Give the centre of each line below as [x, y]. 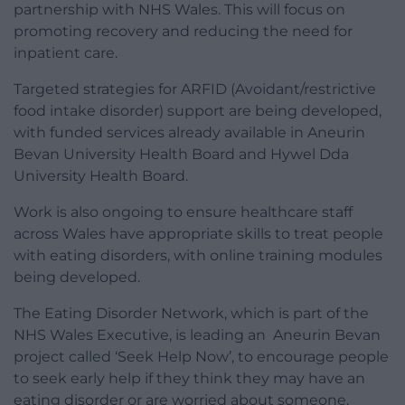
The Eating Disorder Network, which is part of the [191, 314]
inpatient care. [66, 53]
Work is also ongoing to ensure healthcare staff [183, 212]
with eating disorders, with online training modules [198, 256]
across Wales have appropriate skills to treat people [198, 234]
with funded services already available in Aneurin [189, 133]
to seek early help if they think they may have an [189, 379]
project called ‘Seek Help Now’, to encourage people [201, 357]
